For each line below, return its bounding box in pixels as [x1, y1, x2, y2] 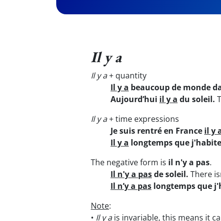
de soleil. [152, 169, 188, 180]
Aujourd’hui [110, 94, 159, 105]
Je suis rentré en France [110, 125, 204, 136]
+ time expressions [107, 113, 179, 124]
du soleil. [178, 94, 215, 105]
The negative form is [91, 157, 168, 168]
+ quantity [107, 70, 147, 81]
